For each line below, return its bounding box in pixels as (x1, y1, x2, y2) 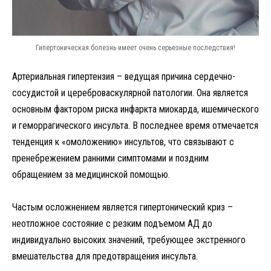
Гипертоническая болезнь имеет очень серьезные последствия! (36, 43, 235, 52)
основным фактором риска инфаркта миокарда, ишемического (12, 103, 259, 115)
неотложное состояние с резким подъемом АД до (12, 217, 212, 229)
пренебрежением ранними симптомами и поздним (12, 152, 209, 164)
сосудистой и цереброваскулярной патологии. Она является (12, 87, 248, 99)
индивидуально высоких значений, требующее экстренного (12, 233, 246, 246)
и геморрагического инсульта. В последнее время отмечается (12, 119, 258, 131)
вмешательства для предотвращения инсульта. (12, 250, 198, 262)
